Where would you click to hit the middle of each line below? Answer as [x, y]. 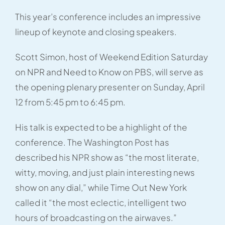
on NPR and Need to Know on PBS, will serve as [109, 72]
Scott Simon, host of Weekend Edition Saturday [111, 57]
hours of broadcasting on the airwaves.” [96, 217]
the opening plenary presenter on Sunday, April [110, 87]
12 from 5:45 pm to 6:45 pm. [70, 102]
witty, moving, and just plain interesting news [105, 172]
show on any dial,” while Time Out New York [101, 187]
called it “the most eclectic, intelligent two [100, 202]
